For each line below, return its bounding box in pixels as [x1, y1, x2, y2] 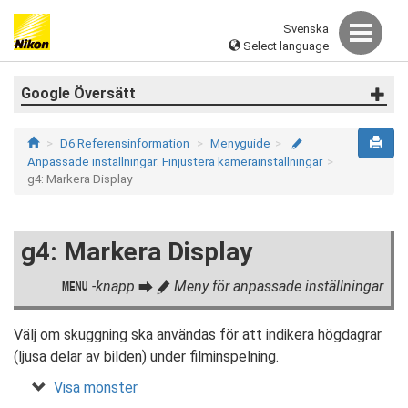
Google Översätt [21, 85, 136, 102]
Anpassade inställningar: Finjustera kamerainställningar [27, 155, 322, 168]
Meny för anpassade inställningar [170, 278, 383, 295]
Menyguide [210, 137, 270, 150]
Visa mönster [54, 379, 138, 396]
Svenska [283, 21, 329, 36]
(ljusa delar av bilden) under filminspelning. [14, 348, 279, 365]
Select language [240, 38, 329, 53]
